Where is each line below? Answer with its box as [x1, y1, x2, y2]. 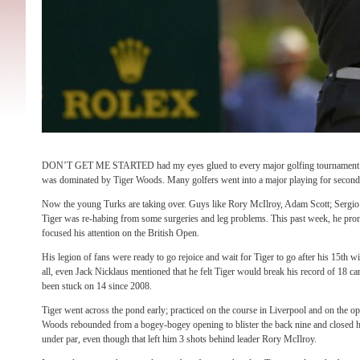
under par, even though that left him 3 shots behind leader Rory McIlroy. [42, 333, 317, 345]
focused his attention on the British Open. [42, 227, 199, 239]
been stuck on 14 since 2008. [42, 280, 152, 292]
